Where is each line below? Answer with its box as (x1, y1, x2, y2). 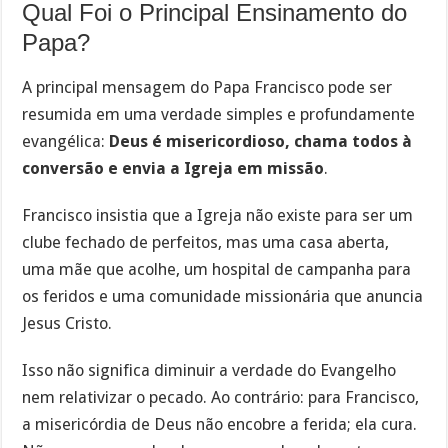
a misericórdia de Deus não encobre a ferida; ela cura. (22, 414, 418, 434)
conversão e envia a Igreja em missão (22, 159, 325, 179)
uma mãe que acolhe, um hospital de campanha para (22, 259, 412, 279)
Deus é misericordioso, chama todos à (109, 132, 413, 152)
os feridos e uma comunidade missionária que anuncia (22, 286, 424, 306)
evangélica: (22, 132, 110, 152)
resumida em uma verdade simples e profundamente (22, 105, 416, 125)
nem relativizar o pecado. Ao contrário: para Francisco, (22, 387, 420, 407)
